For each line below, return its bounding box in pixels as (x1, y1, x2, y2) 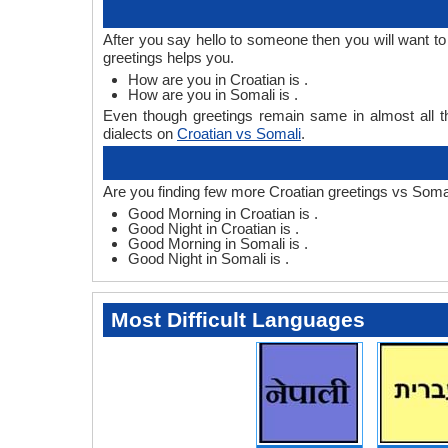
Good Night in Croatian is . (128, 220, 299, 238)
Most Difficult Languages (111, 308, 365, 332)
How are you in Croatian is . (128, 71, 308, 89)
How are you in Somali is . (128, 86, 298, 104)
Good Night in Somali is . (128, 250, 289, 268)
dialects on (103, 125, 177, 143)
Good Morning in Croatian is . (128, 205, 318, 223)
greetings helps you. (103, 49, 234, 67)
